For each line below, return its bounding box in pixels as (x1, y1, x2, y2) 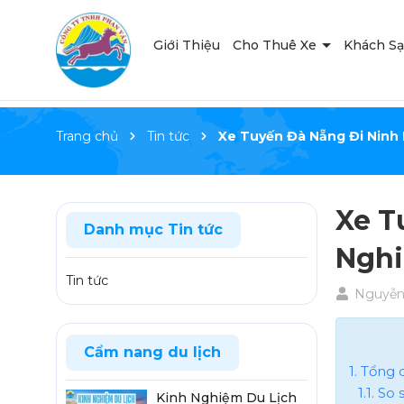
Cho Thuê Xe (233, 37, 321, 54)
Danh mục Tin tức (84, 221, 223, 238)
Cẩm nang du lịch (84, 344, 221, 361)
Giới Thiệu (153, 37, 221, 54)
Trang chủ (56, 128, 118, 144)
